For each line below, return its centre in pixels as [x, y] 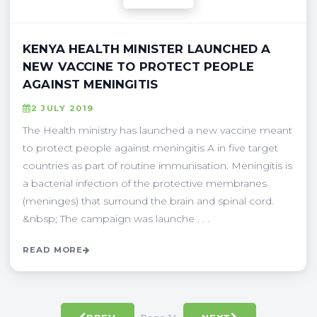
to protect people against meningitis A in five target [150, 148]
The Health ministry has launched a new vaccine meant [157, 130]
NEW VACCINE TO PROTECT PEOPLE [138, 66]
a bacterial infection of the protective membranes [145, 183]
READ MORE [53, 249]
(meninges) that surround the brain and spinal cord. [148, 201]
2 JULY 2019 [63, 108]
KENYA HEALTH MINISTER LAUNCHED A [147, 48]
